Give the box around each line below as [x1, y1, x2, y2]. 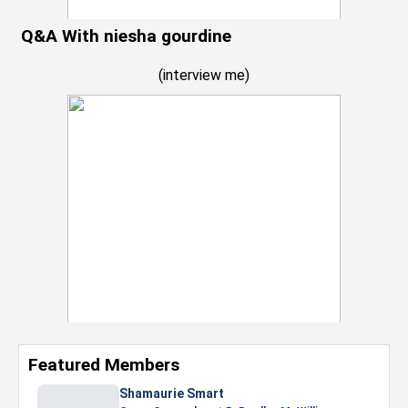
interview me [163, 66, 245, 84]
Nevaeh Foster [144, 386, 233, 401]
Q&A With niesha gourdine [21, 25, 231, 46]
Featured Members [28, 354, 179, 375]
